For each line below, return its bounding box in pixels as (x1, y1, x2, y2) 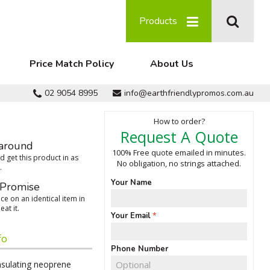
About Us (150, 57, 193, 71)
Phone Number (111, 243, 168, 254)
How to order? (153, 116, 205, 127)
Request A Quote (120, 127, 238, 147)
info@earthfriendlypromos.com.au (124, 87, 254, 99)
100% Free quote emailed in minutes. (112, 147, 246, 158)
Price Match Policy (30, 57, 114, 71)
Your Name (111, 177, 152, 188)
